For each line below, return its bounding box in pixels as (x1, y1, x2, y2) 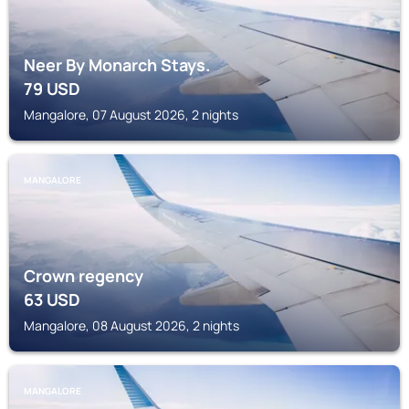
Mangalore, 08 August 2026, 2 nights (24, 317, 239, 334)
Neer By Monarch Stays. (24, 54, 210, 76)
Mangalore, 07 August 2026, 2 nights (24, 106, 238, 123)
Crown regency (24, 265, 143, 287)
